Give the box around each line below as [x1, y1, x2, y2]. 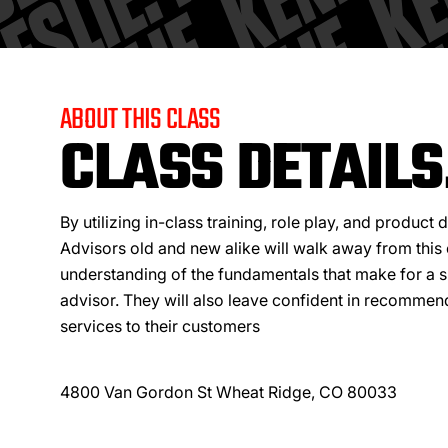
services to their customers [60, 316, 260, 336]
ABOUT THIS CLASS [60, 97, 221, 143]
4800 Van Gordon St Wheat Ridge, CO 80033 [60, 382, 397, 402]
